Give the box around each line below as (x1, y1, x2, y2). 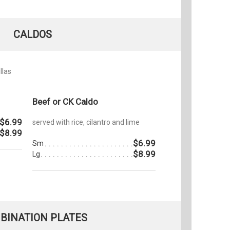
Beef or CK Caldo (32, 96, 98, 107)
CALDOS (13, 28, 52, 41)
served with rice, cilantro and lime (32, 118, 140, 126)
